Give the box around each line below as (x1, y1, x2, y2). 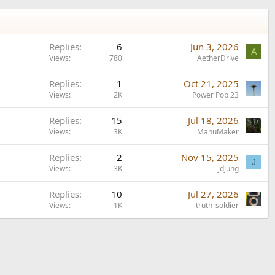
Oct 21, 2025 (184, 77, 239, 90)
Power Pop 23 (192, 89, 239, 100)
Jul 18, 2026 (188, 114, 239, 126)
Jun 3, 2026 (190, 40, 239, 53)
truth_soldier (196, 199, 239, 211)
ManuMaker (197, 126, 239, 137)
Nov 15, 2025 (181, 150, 239, 163)
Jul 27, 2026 (188, 187, 239, 200)
